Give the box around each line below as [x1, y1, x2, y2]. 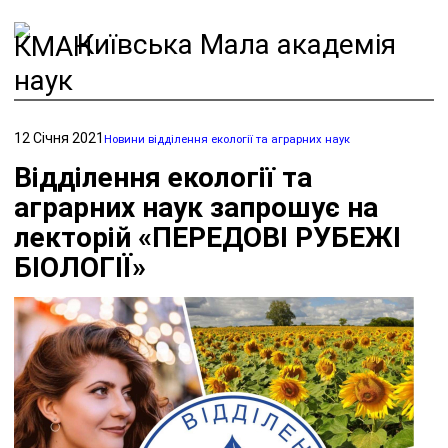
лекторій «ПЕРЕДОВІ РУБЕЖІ [14, 220, 401, 254]
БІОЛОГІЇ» [14, 250, 146, 284]
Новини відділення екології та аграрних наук [104, 132, 350, 146]
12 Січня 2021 [14, 129, 104, 146]
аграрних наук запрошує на [14, 190, 378, 224]
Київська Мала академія [69, 28, 396, 62]
